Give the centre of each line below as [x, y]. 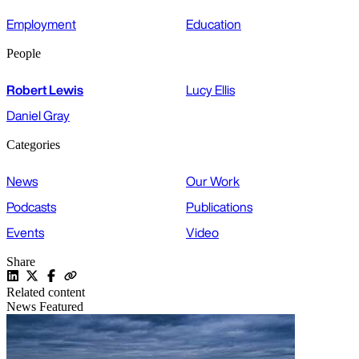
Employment [41, 24]
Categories [33, 145]
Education [214, 24]
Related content [46, 292]
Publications [219, 207]
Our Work [213, 182]
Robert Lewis [45, 90]
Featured [61, 307]
